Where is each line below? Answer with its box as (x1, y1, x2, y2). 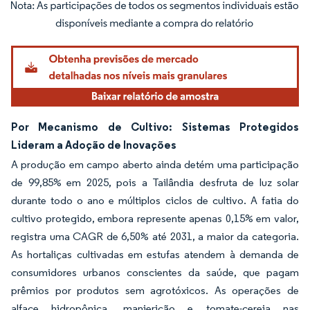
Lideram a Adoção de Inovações (11, 137, 176, 152)
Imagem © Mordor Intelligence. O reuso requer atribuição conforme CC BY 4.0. (17, 8, 295, 19)
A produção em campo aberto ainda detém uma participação (11, 157, 299, 171)
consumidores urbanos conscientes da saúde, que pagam (11, 265, 299, 279)
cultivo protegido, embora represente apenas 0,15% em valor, (11, 211, 299, 225)
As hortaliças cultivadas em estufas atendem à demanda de (11, 247, 299, 261)
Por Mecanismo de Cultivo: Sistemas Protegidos (11, 119, 299, 134)
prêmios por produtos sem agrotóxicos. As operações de (11, 283, 299, 297)
